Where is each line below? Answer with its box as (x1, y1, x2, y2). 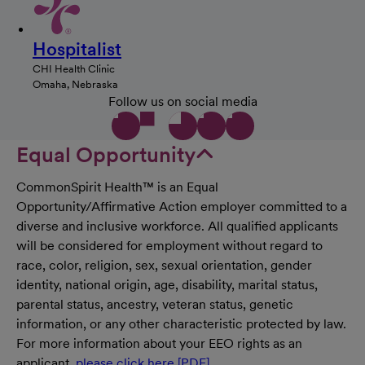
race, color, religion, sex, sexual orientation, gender (16, 257, 312, 273)
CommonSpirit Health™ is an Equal (16, 178, 218, 195)
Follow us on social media (108, 93, 257, 109)
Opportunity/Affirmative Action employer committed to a (16, 198, 347, 214)
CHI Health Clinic (33, 62, 115, 75)
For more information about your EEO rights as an (16, 335, 302, 351)
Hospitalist (33, 37, 121, 59)
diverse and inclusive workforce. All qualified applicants (16, 218, 338, 234)
